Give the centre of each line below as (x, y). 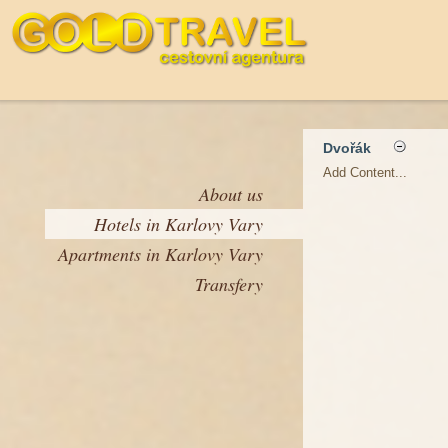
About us (231, 194)
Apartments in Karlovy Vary (160, 254)
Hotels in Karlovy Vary (178, 224)
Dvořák (347, 148)
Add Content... (365, 172)
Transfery (229, 284)
